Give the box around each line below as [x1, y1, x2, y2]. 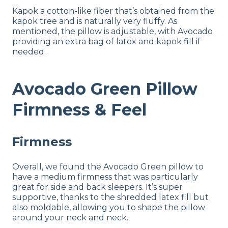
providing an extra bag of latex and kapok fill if [12, 36, 201, 46]
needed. [12, 46, 46, 56]
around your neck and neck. [12, 212, 128, 222]
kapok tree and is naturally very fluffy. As [12, 16, 177, 26]
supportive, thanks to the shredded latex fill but [12, 192, 209, 202]
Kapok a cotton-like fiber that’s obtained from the [12, 6, 214, 16]
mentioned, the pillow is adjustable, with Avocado [12, 26, 213, 36]
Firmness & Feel [12, 100, 147, 120]
